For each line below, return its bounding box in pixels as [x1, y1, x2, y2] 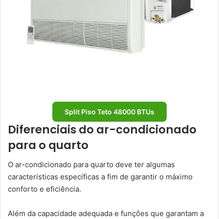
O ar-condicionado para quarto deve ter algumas [8, 160, 175, 170]
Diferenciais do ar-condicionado [8, 121, 197, 137]
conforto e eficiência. [8, 184, 83, 194]
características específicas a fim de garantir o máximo [8, 172, 193, 182]
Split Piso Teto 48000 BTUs [65, 107, 154, 116]
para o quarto [8, 137, 88, 153]
